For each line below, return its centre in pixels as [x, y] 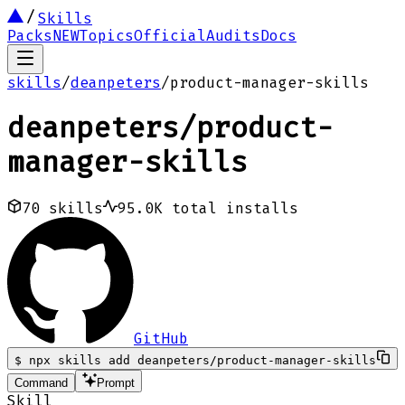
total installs [231, 208]
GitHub [161, 338]
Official [170, 36]
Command [41, 382]
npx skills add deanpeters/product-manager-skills [202, 360]
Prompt [116, 382]
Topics [107, 36]
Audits [233, 36]
